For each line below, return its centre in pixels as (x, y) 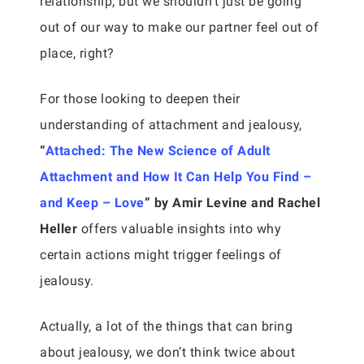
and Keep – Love (92, 203)
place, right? (77, 53)
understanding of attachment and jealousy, (171, 125)
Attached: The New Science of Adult (158, 151)
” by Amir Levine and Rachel (232, 203)
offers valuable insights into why (179, 229)
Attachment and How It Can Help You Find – (176, 177)
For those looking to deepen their (140, 99)
